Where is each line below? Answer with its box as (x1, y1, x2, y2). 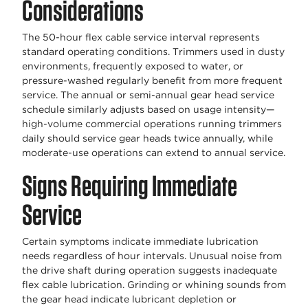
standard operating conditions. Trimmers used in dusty (22, 45, 285, 57)
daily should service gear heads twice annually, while (22, 132, 273, 144)
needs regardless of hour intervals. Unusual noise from (22, 250, 282, 261)
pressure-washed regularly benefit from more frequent (22, 74, 283, 86)
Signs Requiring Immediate (22, 168, 237, 203)
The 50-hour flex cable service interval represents (22, 31, 260, 43)
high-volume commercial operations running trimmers (22, 118, 282, 129)
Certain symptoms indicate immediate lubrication (22, 235, 258, 247)
